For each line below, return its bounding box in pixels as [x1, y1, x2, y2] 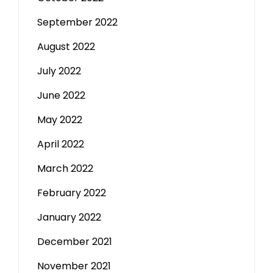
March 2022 [37, 161, 93, 175]
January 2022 [37, 210, 101, 224]
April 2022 [37, 137, 84, 151]
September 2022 [37, 15, 118, 29]
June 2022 [37, 88, 85, 102]
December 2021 [37, 235, 112, 249]
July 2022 [37, 64, 81, 78]
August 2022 [37, 40, 95, 54]
